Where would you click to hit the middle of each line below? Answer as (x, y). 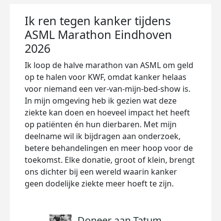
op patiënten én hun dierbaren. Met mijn (101, 124)
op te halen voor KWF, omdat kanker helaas (106, 77)
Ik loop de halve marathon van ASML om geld (109, 65)
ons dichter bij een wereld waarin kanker (101, 172)
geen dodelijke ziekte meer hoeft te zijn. (99, 184)
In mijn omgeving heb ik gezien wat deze (101, 101)
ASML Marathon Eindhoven (98, 35)
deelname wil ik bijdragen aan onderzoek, (103, 136)
